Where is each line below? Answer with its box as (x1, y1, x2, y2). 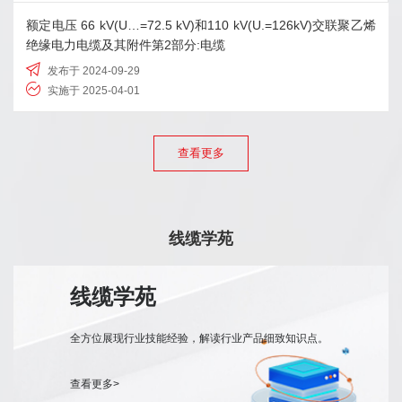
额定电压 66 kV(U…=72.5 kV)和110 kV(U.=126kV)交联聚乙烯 (26, 17, 376, 32)
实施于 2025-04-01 (45, 84, 140, 98)
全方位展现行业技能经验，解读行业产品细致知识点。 (69, 331, 328, 345)
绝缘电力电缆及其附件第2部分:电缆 (26, 37, 225, 52)
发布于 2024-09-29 (45, 65, 140, 78)
